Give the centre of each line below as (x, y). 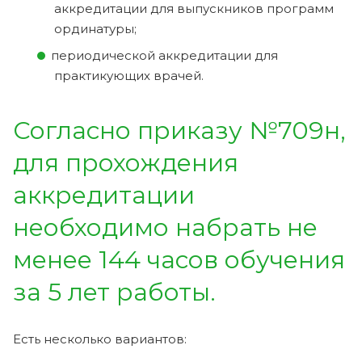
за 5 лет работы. (114, 292)
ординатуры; (95, 28)
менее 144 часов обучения (179, 259)
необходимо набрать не (165, 227)
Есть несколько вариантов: (100, 339)
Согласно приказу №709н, (179, 130)
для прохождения (126, 162)
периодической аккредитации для (164, 55)
